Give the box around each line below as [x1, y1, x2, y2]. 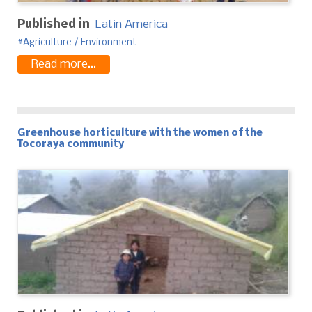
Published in [17, 17, 90, 31]
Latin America [95, 17, 168, 31]
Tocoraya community [17, 138, 124, 150]
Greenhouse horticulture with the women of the [17, 127, 263, 139]
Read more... [31, 57, 96, 71]
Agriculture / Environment [23, 37, 136, 48]
